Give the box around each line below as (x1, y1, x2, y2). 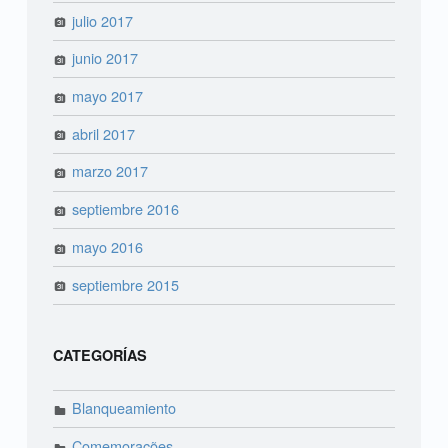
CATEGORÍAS (52, 344, 147, 365)
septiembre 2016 (72, 198, 180, 220)
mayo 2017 (72, 84, 144, 106)
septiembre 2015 (72, 273, 180, 295)
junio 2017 (72, 47, 139, 69)
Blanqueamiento (72, 397, 177, 419)
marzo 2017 (72, 160, 149, 182)
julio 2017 (72, 9, 134, 31)
